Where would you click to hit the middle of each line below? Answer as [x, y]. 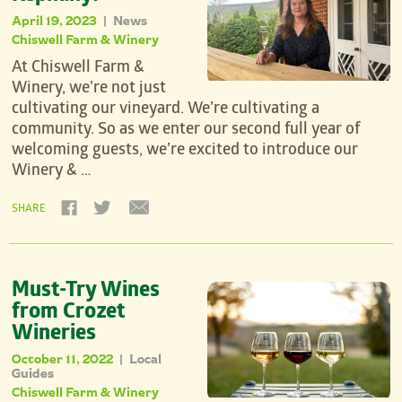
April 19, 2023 [56, 21]
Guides [33, 373]
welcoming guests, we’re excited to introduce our [185, 152]
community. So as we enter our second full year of [186, 131]
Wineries [54, 336]
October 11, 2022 [64, 359]
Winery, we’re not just [89, 90]
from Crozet [69, 314]
